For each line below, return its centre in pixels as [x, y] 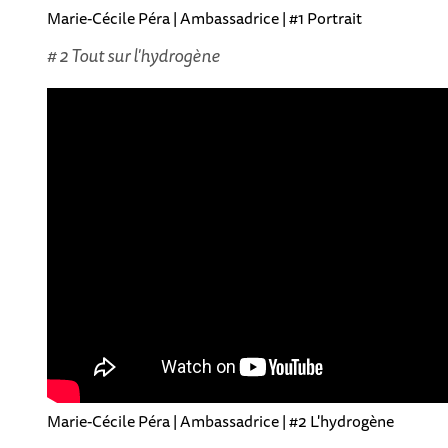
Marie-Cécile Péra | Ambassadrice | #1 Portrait [205, 18]
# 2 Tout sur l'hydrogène [134, 55]
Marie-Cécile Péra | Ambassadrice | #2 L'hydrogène [221, 421]
